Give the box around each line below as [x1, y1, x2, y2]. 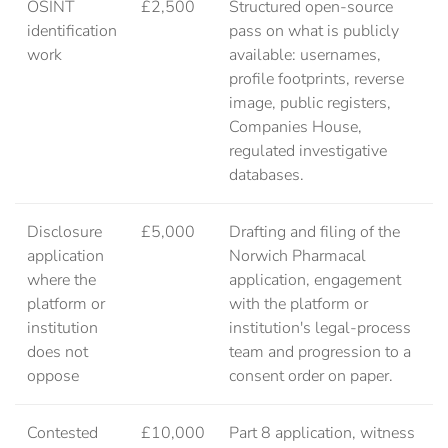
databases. [229, 164, 304, 187]
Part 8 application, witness [229, 422, 415, 445]
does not [27, 341, 88, 364]
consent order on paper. [229, 365, 393, 388]
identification [27, 20, 117, 43]
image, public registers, [229, 92, 391, 115]
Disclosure [27, 221, 102, 244]
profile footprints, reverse [229, 68, 404, 91]
